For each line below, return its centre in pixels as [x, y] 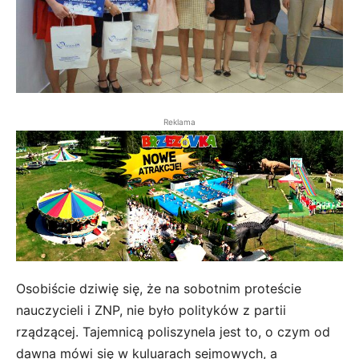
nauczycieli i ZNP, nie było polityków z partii [151, 310]
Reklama [179, 121]
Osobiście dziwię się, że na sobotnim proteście [159, 288]
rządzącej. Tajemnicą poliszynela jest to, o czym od [173, 331]
